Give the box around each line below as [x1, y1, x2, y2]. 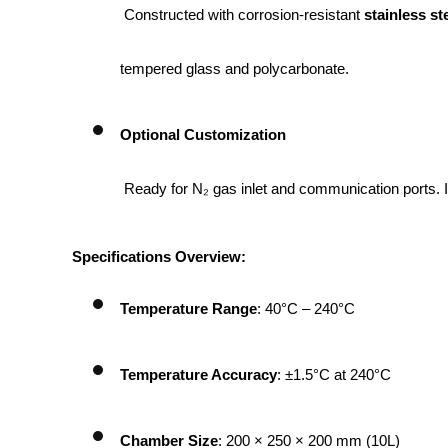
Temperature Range [120, 300, 257, 317]
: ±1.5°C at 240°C [277, 366, 391, 383]
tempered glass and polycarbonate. [120, 60, 349, 77]
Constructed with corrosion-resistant [124, 6, 364, 23]
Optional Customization [120, 126, 286, 143]
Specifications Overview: [72, 248, 246, 265]
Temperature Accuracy [120, 366, 277, 383]
